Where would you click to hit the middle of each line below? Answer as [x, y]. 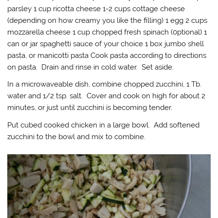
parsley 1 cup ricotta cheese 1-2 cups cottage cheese [96, 9]
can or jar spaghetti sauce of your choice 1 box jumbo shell [106, 44]
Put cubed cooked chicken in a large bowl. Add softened [104, 125]
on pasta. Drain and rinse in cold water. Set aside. [91, 67]
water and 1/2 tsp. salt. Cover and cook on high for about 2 [107, 96]
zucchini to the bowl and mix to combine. [77, 136]
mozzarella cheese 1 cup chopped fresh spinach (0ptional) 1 [107, 32]
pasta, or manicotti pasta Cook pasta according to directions [107, 55]
